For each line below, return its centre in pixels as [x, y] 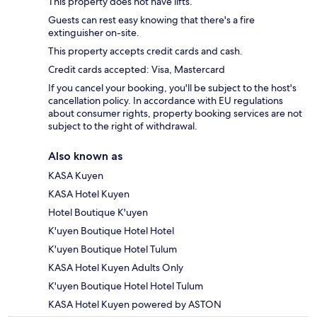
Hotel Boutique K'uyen [98, 212]
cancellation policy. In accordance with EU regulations [166, 100]
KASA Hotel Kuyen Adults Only [116, 267]
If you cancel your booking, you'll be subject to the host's [172, 87]
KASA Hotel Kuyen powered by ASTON [135, 304]
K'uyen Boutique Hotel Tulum [113, 249]
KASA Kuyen [76, 175]
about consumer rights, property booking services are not [175, 113]
